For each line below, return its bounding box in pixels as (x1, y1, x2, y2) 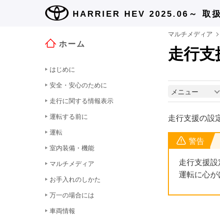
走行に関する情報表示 (50, 97, 114, 105)
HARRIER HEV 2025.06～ (73, 9, 198, 19)
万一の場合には (50, 192, 95, 199)
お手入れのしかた (50, 176, 101, 183)
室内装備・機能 (50, 144, 95, 152)
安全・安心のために (50, 82, 108, 89)
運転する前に (50, 113, 88, 120)
